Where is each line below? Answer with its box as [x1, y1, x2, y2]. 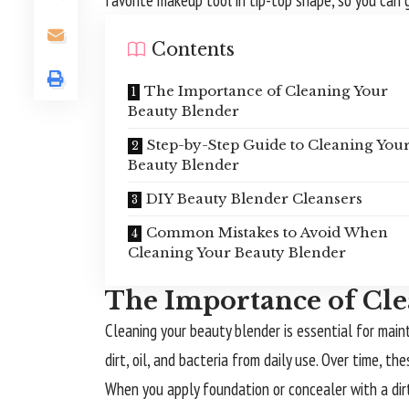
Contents [152, 38, 236, 61]
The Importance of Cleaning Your [144, 82, 389, 100]
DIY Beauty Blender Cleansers [146, 190, 363, 208]
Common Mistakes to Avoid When [146, 224, 389, 242]
